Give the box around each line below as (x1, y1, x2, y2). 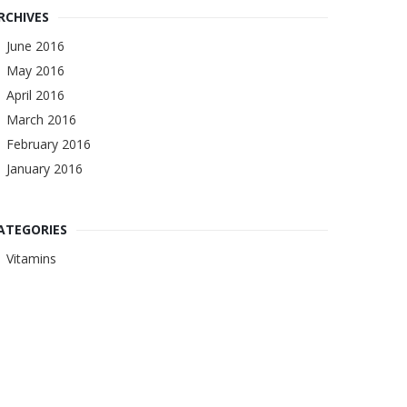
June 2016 (5, 37, 65, 55)
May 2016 (5, 62, 65, 79)
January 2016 (5, 160, 83, 177)
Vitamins (5, 250, 56, 267)
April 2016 (5, 86, 65, 104)
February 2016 (5, 135, 91, 153)
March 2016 (5, 111, 76, 128)
